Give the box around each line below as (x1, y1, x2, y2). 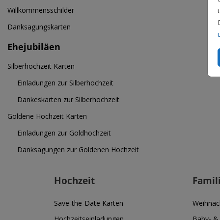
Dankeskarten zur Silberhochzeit (17, 95, 119, 104)
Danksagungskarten (7, 22, 71, 31)
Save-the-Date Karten (54, 198, 123, 208)
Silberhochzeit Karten (7, 61, 75, 71)
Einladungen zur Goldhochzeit (17, 128, 111, 137)
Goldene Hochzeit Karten (7, 111, 87, 121)
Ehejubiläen (7, 41, 60, 53)
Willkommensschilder (7, 5, 74, 15)
